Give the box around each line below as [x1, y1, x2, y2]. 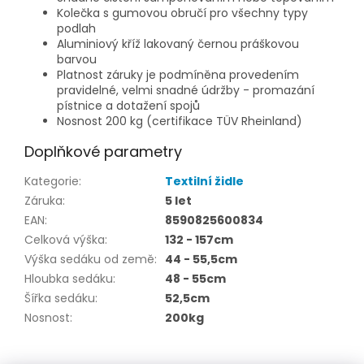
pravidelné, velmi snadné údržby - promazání [57, 82, 314, 99]
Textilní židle [165, 173, 244, 190]
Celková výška [24, 232, 105, 249]
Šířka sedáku [24, 290, 95, 307]
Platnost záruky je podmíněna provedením [57, 67, 299, 84]
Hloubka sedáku [24, 271, 113, 288]
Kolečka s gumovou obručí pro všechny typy [57, 5, 308, 22]
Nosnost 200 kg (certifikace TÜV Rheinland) [57, 113, 302, 130]
